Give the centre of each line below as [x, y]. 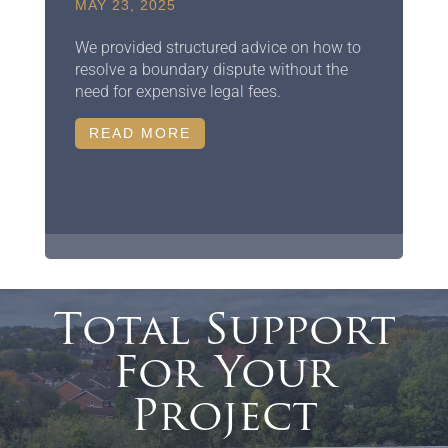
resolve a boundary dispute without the [211, 69]
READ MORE [139, 132]
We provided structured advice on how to [217, 47]
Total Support [224, 333]
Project [224, 419]
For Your [224, 376]
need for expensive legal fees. [177, 91]
